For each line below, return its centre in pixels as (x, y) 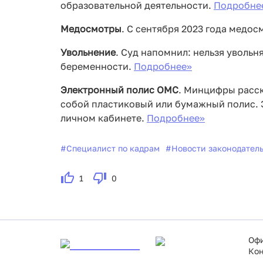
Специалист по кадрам (113, 149)
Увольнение (88, 53)
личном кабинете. (104, 118)
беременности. (97, 67)
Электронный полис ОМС (119, 90)
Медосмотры (91, 29)
